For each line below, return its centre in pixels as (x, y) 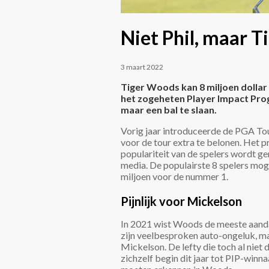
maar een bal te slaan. (169, 109)
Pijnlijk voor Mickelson (181, 201)
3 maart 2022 (142, 67)
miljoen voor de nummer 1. (174, 176)
